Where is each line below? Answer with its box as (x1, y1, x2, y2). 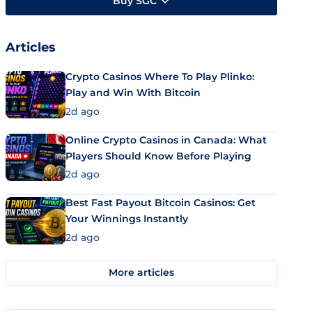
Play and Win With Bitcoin (65, 86, 201, 99)
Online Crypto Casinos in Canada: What (65, 133, 267, 146)
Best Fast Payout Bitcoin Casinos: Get (65, 196, 256, 209)
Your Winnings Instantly (65, 212, 188, 225)
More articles (109, 266, 174, 279)
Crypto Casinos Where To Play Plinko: (65, 70, 254, 83)
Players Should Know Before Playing (65, 149, 251, 162)
